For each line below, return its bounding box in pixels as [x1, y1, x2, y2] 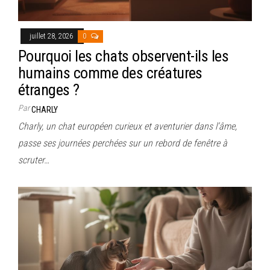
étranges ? [18, 81, 80, 99]
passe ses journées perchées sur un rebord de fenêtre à [18, 137, 227, 149]
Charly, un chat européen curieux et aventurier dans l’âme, [18, 121, 237, 133]
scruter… [18, 154, 49, 166]
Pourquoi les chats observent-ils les [18, 47, 229, 66]
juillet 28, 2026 [30, 32, 75, 41]
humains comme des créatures [18, 64, 202, 83]
